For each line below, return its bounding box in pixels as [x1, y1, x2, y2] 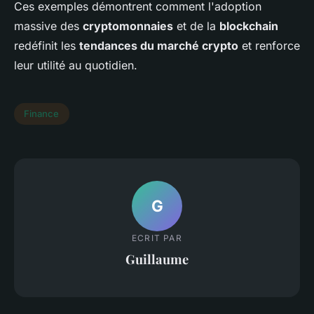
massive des [14, 18, 83, 33]
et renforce [238, 38, 300, 53]
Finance [24, 108, 60, 120]
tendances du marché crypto [79, 38, 238, 53]
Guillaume [125, 250, 189, 268]
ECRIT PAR [132, 233, 182, 244]
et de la [173, 18, 219, 33]
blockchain [219, 18, 278, 33]
